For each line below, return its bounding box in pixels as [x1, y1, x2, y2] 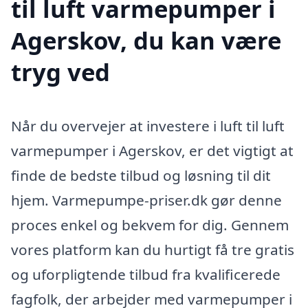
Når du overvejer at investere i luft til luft [11, 116, 285, 136]
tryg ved [11, 56, 110, 89]
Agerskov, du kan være [11, 24, 281, 57]
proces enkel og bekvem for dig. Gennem [11, 215, 289, 235]
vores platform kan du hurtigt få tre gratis [11, 240, 294, 260]
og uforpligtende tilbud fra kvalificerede [11, 265, 280, 285]
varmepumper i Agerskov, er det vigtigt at [11, 141, 294, 161]
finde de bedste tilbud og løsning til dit [11, 166, 271, 186]
